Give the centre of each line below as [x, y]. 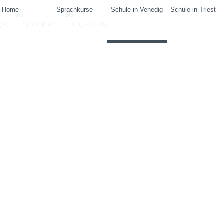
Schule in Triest [193, 10]
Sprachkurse [74, 10]
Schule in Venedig [137, 10]
